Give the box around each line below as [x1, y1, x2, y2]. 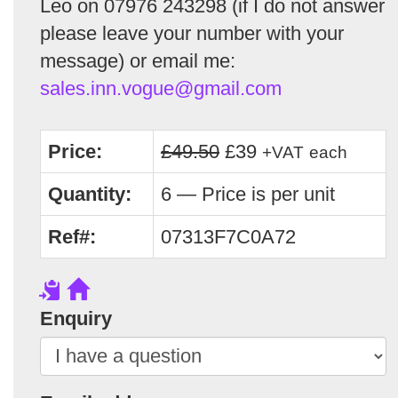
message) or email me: [40, 49, 235, 72]
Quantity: [48, 182, 131, 205]
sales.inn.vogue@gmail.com [40, 76, 282, 99]
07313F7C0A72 [161, 225, 296, 248]
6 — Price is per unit [161, 182, 335, 205]
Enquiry [40, 306, 112, 330]
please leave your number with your [40, 21, 344, 44]
